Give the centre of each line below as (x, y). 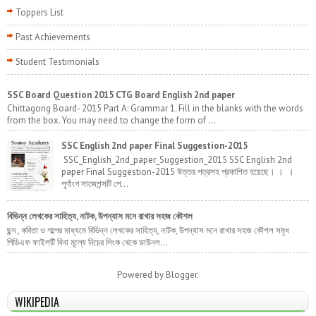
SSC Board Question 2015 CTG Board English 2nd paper (121, 95)
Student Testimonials (57, 61)
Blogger (181, 274)
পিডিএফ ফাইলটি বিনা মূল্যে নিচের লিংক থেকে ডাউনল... (87, 242)
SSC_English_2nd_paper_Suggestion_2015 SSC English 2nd (177, 159)
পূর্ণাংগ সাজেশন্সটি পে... (95, 183)
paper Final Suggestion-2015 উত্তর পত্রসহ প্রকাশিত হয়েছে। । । (178, 171)
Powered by (141, 274)
